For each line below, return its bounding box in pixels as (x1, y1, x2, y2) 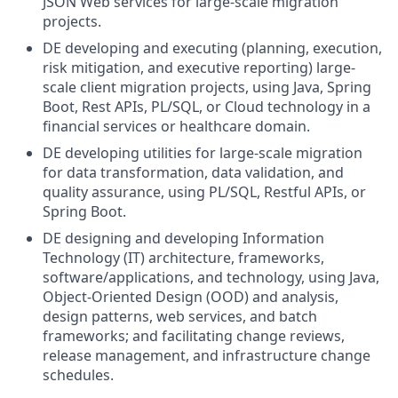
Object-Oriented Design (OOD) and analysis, (43, 287, 338, 307)
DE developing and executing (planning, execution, (43, 38, 382, 59)
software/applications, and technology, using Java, (43, 267, 379, 288)
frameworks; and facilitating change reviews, (43, 326, 345, 346)
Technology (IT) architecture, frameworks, (43, 248, 324, 268)
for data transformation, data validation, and (43, 163, 344, 183)
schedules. (43, 365, 114, 386)
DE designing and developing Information (43, 228, 324, 249)
